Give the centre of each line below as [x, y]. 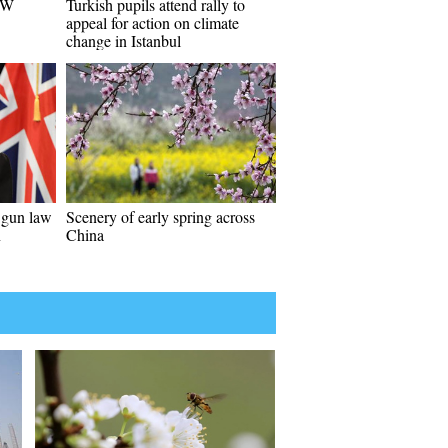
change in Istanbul [123, 40]
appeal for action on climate [152, 22]
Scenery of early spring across [160, 216]
